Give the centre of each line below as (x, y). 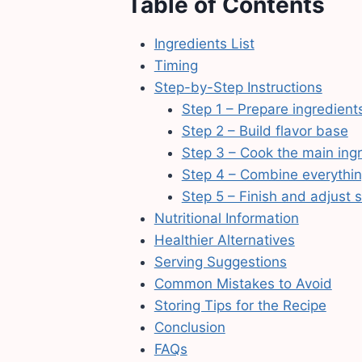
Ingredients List (204, 44)
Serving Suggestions (220, 262)
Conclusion (189, 328)
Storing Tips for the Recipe (240, 306)
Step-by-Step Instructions (238, 88)
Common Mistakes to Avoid (243, 284)
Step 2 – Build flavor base (265, 131)
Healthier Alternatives (224, 240)
